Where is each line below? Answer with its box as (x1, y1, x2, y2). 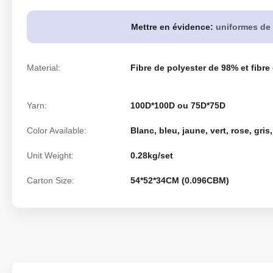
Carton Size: (27, 175, 74, 185)
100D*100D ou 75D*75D (130, 101, 225, 110)
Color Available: (27, 126, 87, 135)
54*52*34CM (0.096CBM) (130, 175, 229, 185)
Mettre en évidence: (130, 22, 213, 32)
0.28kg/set (130, 151, 173, 160)
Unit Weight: (27, 151, 74, 160)
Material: (27, 63, 60, 73)
